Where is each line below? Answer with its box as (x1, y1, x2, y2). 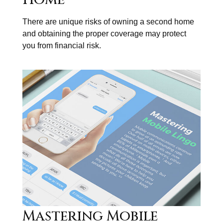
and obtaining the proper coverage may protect (22, 29, 186, 38)
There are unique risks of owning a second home (22, 17, 194, 26)
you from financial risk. (22, 41, 101, 50)
